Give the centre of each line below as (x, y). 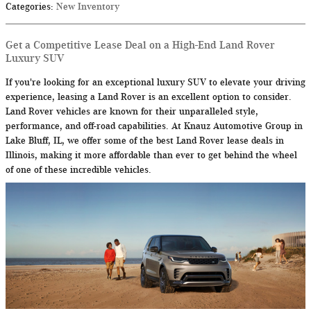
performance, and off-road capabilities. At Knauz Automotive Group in (154, 126)
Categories (28, 7)
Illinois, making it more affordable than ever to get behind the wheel (151, 155)
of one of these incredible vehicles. (78, 170)
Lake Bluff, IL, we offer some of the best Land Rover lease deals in (145, 141)
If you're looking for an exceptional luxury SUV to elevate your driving (155, 83)
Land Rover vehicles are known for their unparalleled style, (132, 112)
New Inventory (88, 7)
